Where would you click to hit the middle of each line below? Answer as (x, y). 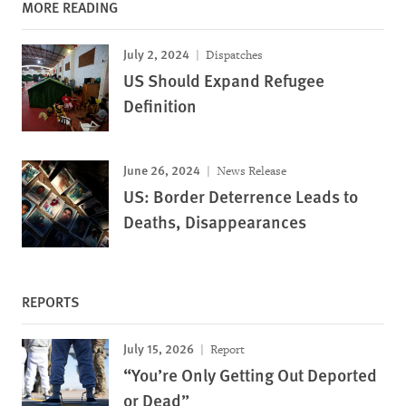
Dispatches (233, 55)
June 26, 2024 (162, 170)
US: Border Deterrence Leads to (241, 197)
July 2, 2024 (156, 54)
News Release (250, 171)
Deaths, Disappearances (215, 222)
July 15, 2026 (159, 348)
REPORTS (51, 302)
